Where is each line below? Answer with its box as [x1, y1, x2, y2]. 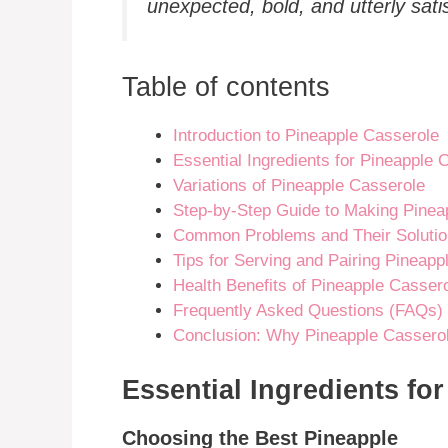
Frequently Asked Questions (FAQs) [173, 301, 443, 321]
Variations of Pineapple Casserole [173, 176, 425, 196]
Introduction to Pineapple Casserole [173, 126, 439, 146]
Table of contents [122, 72, 330, 103]
